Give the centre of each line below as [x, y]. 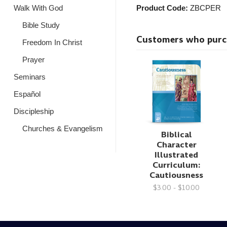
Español [27, 94]
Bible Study [41, 25]
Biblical [176, 134]
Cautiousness [177, 175]
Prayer [33, 60]
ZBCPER [205, 8]
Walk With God [38, 8]
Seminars [30, 77]
